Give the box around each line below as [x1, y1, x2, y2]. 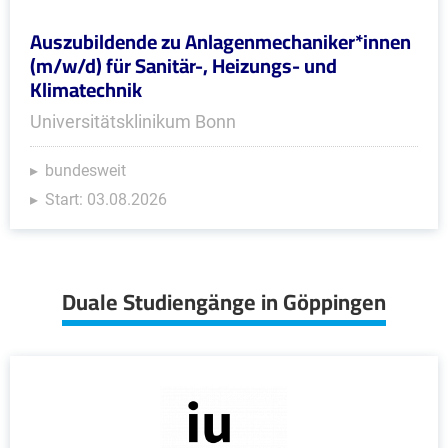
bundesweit [45, 161, 126, 180]
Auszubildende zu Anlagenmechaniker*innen [30, 23, 411, 60]
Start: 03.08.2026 [45, 190, 167, 209]
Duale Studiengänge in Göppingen [62, 281, 386, 323]
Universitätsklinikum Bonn [30, 111, 236, 132]
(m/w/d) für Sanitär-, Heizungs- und [30, 47, 337, 84]
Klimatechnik [30, 71, 142, 108]
